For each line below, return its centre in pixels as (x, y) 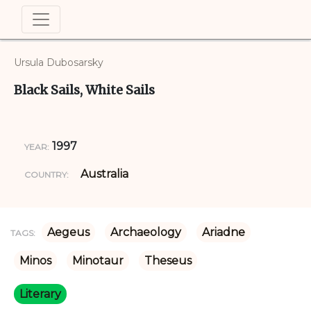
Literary (40, 294)
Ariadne (224, 232)
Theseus (168, 261)
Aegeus (68, 232)
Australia (104, 174)
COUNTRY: (47, 175)
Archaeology (146, 232)
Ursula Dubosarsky (59, 62)
